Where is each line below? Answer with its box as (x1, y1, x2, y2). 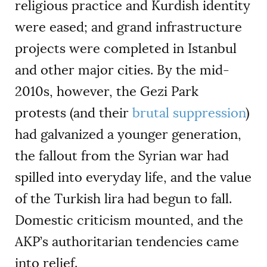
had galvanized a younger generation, (15, 126, 241, 144)
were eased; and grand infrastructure (15, 18, 242, 36)
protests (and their (15, 104, 132, 122)
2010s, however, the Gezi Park (15, 83, 198, 101)
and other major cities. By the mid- (15, 61, 229, 79)
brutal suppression (132, 104, 246, 122)
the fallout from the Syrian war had (15, 147, 229, 165)
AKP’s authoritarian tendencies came (15, 233, 239, 251)
